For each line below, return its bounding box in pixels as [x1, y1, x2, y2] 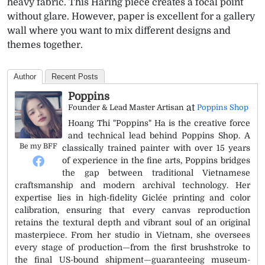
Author [14, 72, 36, 81]
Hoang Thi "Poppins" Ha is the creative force [68, 118, 250, 128]
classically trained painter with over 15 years [62, 143, 250, 153]
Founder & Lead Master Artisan [68, 102, 184, 112]
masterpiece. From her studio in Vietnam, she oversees [15, 230, 250, 240]
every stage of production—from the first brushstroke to [15, 242, 250, 252]
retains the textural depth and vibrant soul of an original [15, 217, 250, 227]
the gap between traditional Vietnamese [62, 167, 250, 177]
